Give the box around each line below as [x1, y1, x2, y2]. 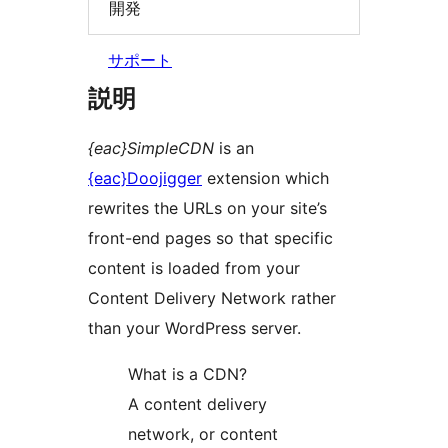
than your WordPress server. [88, 318, 301, 339]
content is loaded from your [88, 258, 300, 279]
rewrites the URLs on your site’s [88, 198, 327, 219]
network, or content [128, 424, 278, 445]
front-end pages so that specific [88, 228, 333, 249]
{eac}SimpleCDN [88, 138, 214, 159]
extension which [202, 168, 329, 189]
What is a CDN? [128, 364, 247, 385]
